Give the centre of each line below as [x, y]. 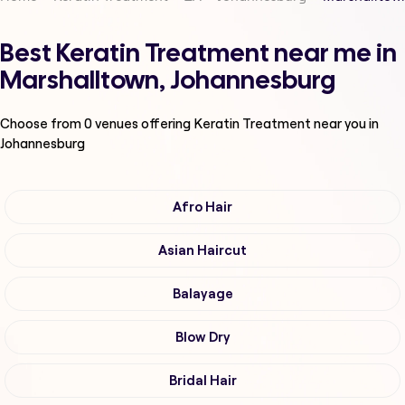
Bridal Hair [202, 381]
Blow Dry [202, 338]
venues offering [143, 124]
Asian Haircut [202, 251]
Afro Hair [202, 207]
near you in [346, 124]
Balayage [202, 294]
